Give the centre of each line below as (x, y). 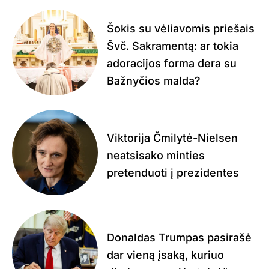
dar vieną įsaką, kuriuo (165, 255)
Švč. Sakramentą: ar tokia (172, 46)
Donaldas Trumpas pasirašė (179, 238)
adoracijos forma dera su (171, 64)
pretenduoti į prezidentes (173, 172)
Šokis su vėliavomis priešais (180, 29)
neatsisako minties (156, 155)
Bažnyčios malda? (153, 81)
